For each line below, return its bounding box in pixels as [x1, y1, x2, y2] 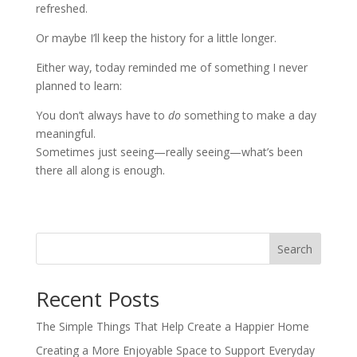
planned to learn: [35, 78, 122, 94]
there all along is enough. [35, 163, 165, 178]
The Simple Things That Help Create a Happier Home [35, 319, 309, 335]
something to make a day [180, 108, 316, 124]
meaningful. [35, 126, 96, 142]
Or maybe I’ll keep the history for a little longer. [35, 30, 277, 46]
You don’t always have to [35, 108, 168, 124]
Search [277, 241, 313, 257]
